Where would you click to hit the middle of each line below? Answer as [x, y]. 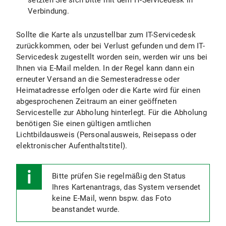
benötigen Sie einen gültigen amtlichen [84, 124]
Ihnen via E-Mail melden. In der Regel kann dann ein [105, 68]
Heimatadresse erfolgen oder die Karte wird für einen [108, 90]
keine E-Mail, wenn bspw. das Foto [112, 198]
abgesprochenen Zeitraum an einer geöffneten [96, 101]
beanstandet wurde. [86, 209]
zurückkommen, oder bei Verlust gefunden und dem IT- [110, 46]
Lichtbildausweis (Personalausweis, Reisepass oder [106, 135]
